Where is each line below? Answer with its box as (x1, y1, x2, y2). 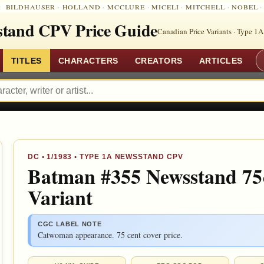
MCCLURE (107, 3, 145, 11)
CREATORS (134, 56, 183, 65)
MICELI (151, 3, 179, 11)
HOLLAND (62, 3, 101, 11)
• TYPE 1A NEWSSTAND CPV (72, 153, 183, 161)
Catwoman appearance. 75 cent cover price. (38, 229, 183, 240)
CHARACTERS (58, 56, 118, 65)
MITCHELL (186, 3, 225, 11)
